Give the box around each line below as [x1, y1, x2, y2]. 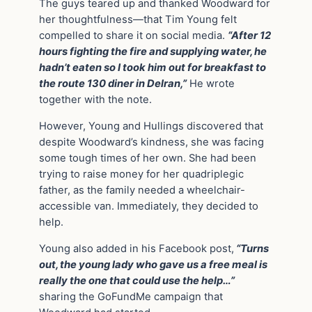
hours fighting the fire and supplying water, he [39, 45, 267, 58]
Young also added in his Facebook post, [39, 242, 234, 256]
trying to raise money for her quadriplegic [39, 168, 244, 181]
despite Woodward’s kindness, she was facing [39, 136, 264, 149]
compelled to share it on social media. [39, 29, 228, 42]
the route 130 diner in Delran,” [39, 77, 187, 91]
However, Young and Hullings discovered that [39, 120, 263, 133]
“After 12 [228, 29, 271, 42]
